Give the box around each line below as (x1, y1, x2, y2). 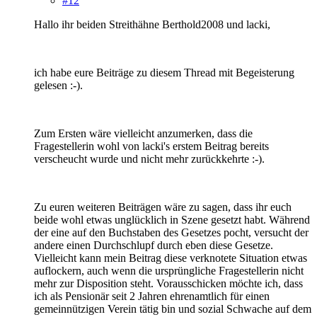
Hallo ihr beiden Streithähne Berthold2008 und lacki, (34, 18, 270, 30)
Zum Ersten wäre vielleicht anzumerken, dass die (34, 127, 253, 139)
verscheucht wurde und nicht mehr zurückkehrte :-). (34, 152, 265, 165)
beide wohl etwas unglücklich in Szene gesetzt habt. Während (34, 213, 310, 226)
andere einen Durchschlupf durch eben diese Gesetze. (34, 238, 273, 251)
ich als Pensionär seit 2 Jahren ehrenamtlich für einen (34, 289, 270, 302)
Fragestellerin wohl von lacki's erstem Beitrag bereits (34, 139, 269, 152)
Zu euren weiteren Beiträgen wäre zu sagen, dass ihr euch (34, 200, 292, 213)
